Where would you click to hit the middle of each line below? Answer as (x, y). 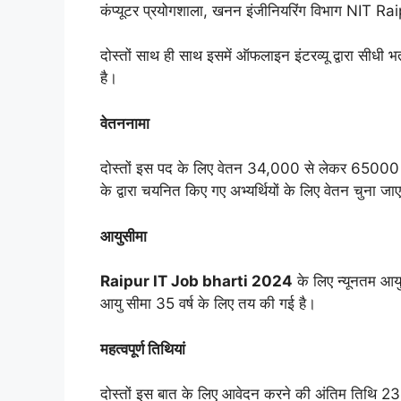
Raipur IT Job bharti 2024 (196, 282)
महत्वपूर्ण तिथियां (145, 349)
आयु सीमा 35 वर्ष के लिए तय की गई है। (208, 304)
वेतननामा (125, 123)
